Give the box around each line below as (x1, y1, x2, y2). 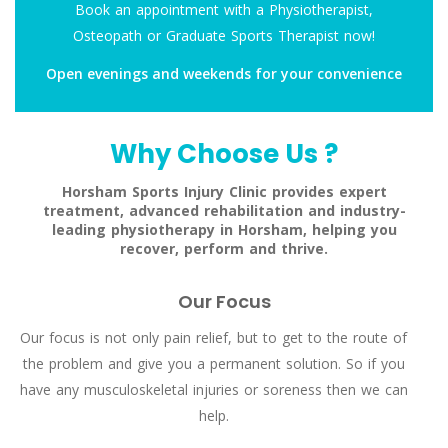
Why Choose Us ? (110, 136, 338, 173)
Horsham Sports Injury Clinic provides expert (61, 182, 387, 202)
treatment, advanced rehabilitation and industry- (42, 201, 406, 221)
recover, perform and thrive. (120, 239, 328, 259)
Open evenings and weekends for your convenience (46, 64, 402, 83)
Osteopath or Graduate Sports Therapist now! (73, 26, 375, 45)
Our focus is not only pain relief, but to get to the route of (20, 328, 408, 348)
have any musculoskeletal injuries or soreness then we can (19, 380, 408, 400)
